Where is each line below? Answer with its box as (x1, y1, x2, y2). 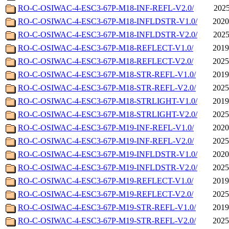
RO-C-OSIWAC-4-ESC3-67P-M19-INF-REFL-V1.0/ (18, 123, 194, 132)
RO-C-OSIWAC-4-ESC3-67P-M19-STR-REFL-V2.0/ (18, 216, 196, 225)
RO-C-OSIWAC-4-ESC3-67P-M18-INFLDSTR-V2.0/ (18, 30, 197, 39)
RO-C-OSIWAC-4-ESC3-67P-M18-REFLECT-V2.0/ (18, 57, 193, 66)
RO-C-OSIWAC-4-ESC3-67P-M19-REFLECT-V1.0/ (18, 176, 193, 186)
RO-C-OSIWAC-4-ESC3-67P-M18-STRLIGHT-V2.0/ (18, 110, 197, 119)
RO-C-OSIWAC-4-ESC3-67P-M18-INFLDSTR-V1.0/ (18, 17, 197, 26)
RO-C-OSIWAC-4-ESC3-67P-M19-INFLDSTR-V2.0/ (18, 163, 197, 172)
